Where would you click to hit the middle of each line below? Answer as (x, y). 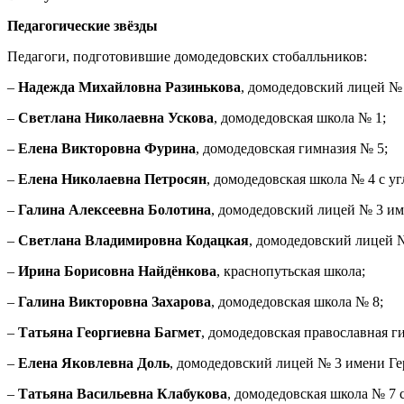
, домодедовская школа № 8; (297, 302)
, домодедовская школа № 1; (300, 118)
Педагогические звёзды (83, 26)
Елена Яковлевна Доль (94, 363)
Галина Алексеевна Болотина (115, 210)
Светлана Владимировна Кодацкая (133, 241)
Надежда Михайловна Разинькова (129, 87)
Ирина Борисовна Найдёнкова (117, 271)
